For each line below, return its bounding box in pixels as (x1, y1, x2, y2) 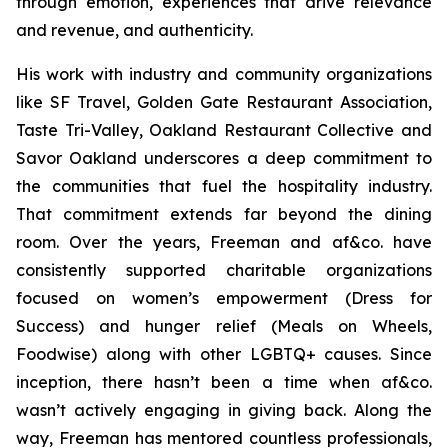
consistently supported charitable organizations (16, 260, 432, 281)
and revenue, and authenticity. (16, 20, 253, 41)
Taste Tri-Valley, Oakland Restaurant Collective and (16, 120, 432, 141)
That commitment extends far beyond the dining (16, 204, 432, 225)
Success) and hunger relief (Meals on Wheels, (16, 316, 432, 337)
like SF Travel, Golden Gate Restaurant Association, (16, 92, 432, 113)
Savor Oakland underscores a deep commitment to (16, 148, 432, 169)
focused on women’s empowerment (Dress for (16, 288, 432, 309)
